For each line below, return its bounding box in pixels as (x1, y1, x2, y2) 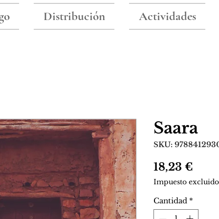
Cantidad (153, 196, 187, 205)
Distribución (43, 9, 105, 23)
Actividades (138, 9, 196, 23)
